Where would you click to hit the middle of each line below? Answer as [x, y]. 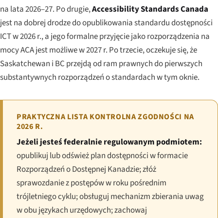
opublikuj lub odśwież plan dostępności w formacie [102, 155]
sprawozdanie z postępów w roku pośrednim [91, 183]
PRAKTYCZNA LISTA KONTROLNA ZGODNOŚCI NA [105, 117]
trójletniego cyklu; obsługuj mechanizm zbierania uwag [110, 196]
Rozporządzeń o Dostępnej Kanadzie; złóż [86, 169]
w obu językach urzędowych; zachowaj [82, 210]
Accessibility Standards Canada [150, 9]
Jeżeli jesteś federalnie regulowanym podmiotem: [109, 142]
